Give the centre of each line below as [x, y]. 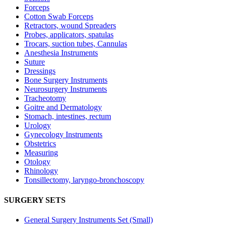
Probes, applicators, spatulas [69, 35]
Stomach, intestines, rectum [68, 117]
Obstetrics [40, 144]
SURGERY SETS [35, 200]
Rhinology [41, 171]
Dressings [40, 71]
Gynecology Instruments [63, 135]
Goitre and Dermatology [63, 107]
